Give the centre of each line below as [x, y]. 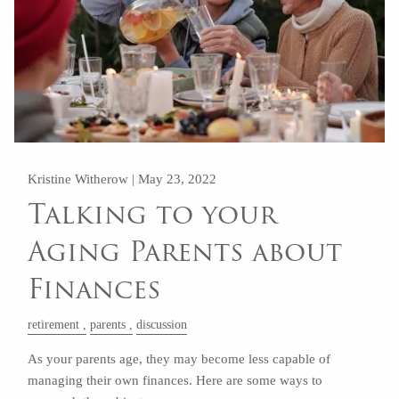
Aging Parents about [185, 251]
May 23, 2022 [178, 179]
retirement [54, 325]
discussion [162, 325]
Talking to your [153, 214]
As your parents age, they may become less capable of [179, 359]
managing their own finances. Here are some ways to [175, 381]
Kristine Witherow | [83, 179]
